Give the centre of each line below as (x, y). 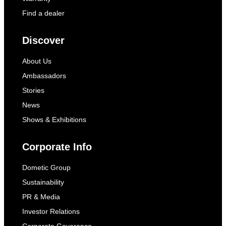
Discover (43, 40)
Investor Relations (51, 211)
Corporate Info (57, 147)
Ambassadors (44, 76)
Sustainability (43, 182)
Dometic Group (46, 167)
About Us (37, 61)
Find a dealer (43, 13)
